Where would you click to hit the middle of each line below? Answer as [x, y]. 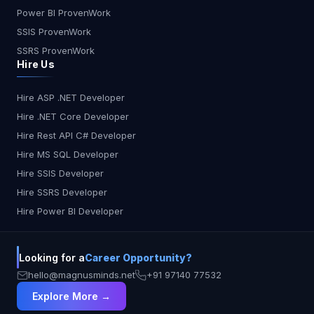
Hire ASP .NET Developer [71, 98]
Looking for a [52, 257]
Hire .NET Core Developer [73, 117]
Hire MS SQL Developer [68, 155]
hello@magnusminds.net [82, 275]
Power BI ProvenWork [64, 13]
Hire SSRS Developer [62, 192]
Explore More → [71, 296]
